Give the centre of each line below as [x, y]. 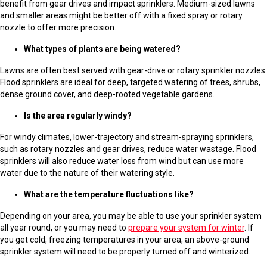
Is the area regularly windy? [78, 115]
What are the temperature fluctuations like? [109, 194]
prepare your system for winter [186, 227]
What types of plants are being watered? [102, 49]
